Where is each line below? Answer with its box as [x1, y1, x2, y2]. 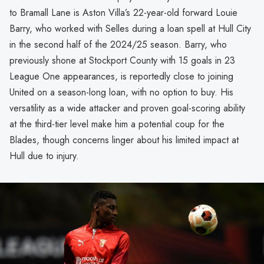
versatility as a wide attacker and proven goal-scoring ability [9, 101, 245, 115]
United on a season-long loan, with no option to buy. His [9, 85, 233, 100]
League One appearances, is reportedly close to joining [9, 70, 233, 84]
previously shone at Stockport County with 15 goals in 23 [9, 54, 235, 68]
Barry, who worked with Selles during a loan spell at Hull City [9, 22, 251, 36]
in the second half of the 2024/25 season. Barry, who [9, 38, 227, 52]
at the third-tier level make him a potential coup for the [9, 117, 225, 131]
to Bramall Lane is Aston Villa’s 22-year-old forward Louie [9, 6, 237, 20]
